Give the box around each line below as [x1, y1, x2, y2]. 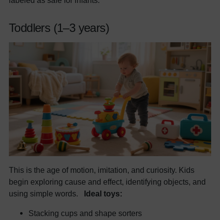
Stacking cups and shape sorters [28, 209, 142, 218]
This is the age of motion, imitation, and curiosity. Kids [9, 165, 194, 175]
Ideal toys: [84, 189, 122, 198]
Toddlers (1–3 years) [9, 21, 109, 35]
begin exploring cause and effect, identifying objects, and [9, 177, 206, 187]
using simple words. [9, 189, 84, 198]
